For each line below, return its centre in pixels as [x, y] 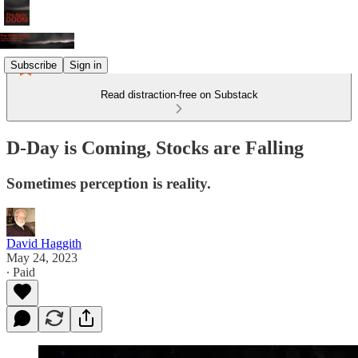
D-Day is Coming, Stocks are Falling [155, 147]
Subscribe [34, 65]
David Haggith [44, 243]
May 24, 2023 [42, 257]
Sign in [86, 65]
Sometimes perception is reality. [109, 183]
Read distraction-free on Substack [179, 95]
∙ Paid [21, 272]
